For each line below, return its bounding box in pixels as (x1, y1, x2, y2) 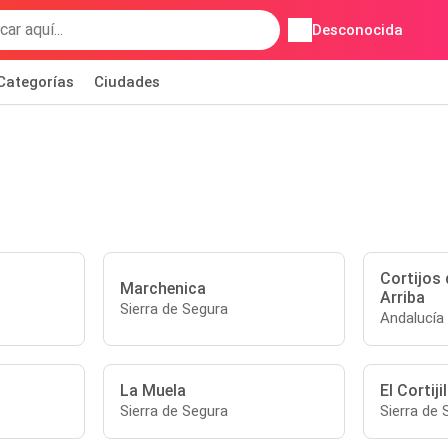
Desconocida (311, 21, 403, 39)
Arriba (379, 288, 425, 307)
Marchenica (120, 278, 207, 298)
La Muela (120, 381, 187, 400)
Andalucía (379, 309, 444, 327)
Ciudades (94, 73, 160, 91)
